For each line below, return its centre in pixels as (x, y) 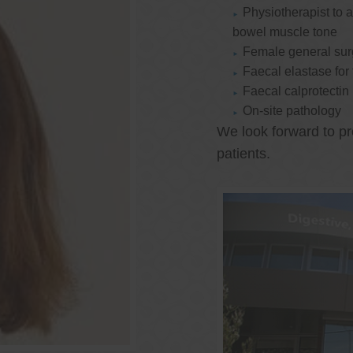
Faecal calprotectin (296, 91)
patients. (243, 154)
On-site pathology (292, 111)
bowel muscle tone (285, 32)
